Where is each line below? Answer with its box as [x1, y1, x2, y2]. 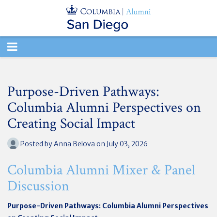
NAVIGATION [7, 60, 78, 75]
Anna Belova [54, 139, 95, 148]
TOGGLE [7, 39, 51, 54]
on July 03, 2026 [95, 139, 148, 148]
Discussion [7, 176, 69, 196]
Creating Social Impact [7, 114, 135, 133]
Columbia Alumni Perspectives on [7, 98, 201, 117]
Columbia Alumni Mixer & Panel [7, 160, 195, 180]
